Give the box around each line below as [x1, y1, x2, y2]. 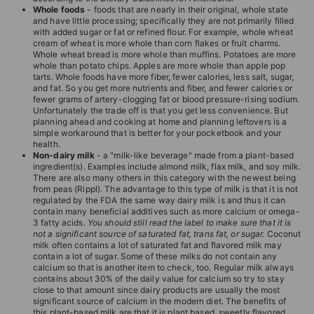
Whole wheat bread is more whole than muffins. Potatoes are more [33, 49, 296, 60]
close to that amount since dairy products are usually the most [33, 285, 280, 295]
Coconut [264, 228, 301, 239]
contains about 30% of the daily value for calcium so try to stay [33, 273, 285, 284]
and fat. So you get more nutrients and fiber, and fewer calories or [33, 83, 293, 93]
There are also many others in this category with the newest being [33, 172, 296, 183]
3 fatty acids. [33, 217, 88, 228]
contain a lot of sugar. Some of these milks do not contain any [33, 251, 278, 261]
